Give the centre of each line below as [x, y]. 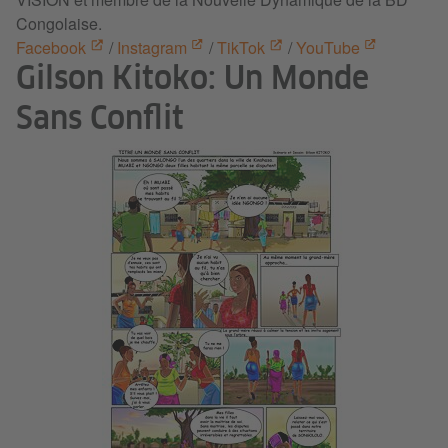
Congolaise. [59, 24]
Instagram [151, 48]
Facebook [51, 48]
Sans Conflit [100, 120]
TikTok [241, 48]
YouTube [327, 48]
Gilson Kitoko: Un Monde [192, 80]
